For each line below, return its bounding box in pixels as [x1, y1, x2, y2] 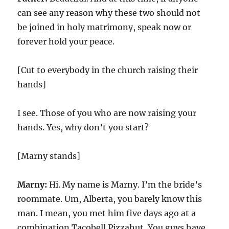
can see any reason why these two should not [17, 8, 201, 18]
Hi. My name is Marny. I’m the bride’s [47, 179, 202, 190]
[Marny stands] [17, 151, 81, 161]
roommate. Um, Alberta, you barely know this [17, 194, 202, 204]
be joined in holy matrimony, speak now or [17, 22, 192, 32]
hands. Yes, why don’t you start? [17, 122, 149, 132]
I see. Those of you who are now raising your [17, 108, 197, 118]
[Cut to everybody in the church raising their [17, 65, 198, 75]
